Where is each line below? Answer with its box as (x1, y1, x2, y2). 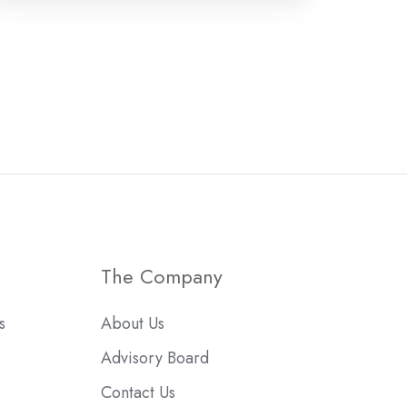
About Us (100, 312, 164, 336)
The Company (100, 263, 223, 292)
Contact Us (100, 381, 175, 405)
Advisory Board (100, 346, 209, 371)
